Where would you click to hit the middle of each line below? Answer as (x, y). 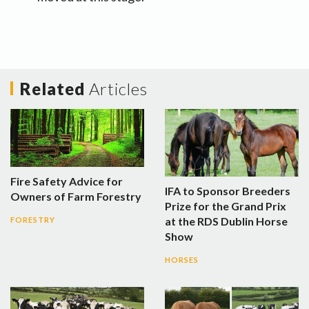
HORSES (182, 260)
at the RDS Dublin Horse (226, 221)
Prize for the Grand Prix (226, 206)
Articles (118, 88)
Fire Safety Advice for (67, 181)
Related (54, 88)
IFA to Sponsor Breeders (228, 191)
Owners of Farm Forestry (76, 197)
